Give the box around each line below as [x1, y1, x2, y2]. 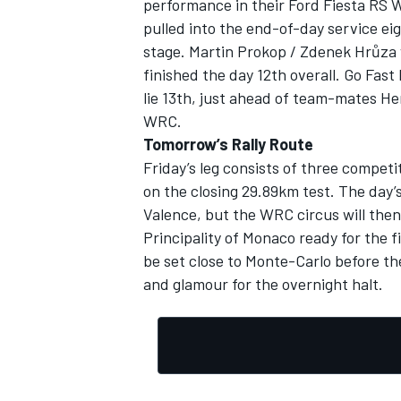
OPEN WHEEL [140, 106, 219, 123]
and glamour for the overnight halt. [143, 274, 383, 294]
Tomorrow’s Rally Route [143, 134, 313, 155]
